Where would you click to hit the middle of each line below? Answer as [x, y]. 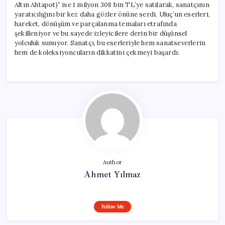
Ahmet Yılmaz [113, 174]
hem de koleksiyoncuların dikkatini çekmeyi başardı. [97, 52]
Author [113, 162]
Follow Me [113, 206]
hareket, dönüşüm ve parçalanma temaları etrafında [96, 24]
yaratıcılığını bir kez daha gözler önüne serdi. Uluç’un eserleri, [113, 14]
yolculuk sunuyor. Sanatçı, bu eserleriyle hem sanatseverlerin [110, 43]
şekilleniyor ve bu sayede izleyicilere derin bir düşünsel [101, 33]
